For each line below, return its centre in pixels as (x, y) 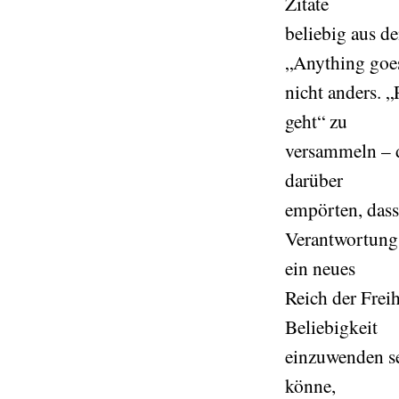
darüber (314, 179)
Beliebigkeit (331, 326)
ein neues (320, 268)
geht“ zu (316, 121)
